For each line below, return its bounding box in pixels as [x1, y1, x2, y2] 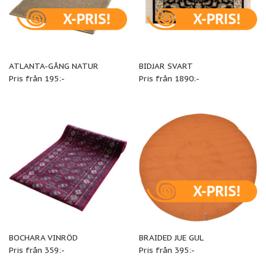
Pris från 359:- [8, 245, 65, 256]
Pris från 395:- [138, 245, 195, 256]
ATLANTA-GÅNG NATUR [8, 60, 99, 71]
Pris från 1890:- [138, 72, 199, 84]
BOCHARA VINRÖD [8, 232, 78, 243]
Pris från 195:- [8, 72, 65, 84]
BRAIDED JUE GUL [138, 232, 204, 243]
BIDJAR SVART [138, 60, 193, 71]
